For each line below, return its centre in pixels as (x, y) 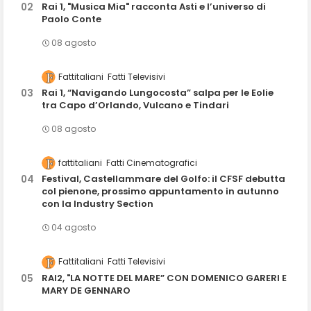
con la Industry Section (98, 204)
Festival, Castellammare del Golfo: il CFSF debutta (163, 179)
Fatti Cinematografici (152, 163)
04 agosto (74, 228)
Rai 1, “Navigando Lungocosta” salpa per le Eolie (158, 93)
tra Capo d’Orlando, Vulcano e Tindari (135, 106)
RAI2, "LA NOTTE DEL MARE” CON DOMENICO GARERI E (164, 278)
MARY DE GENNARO (86, 290)
